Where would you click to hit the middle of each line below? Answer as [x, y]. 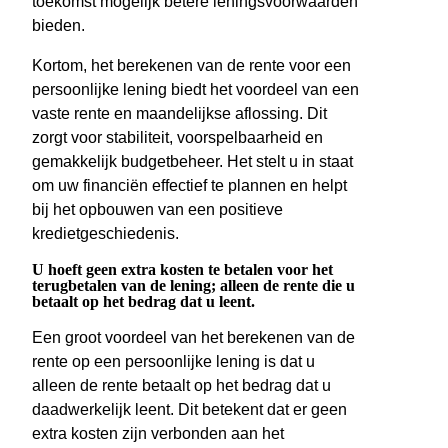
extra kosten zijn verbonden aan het [158, 434]
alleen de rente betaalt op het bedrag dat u [181, 386]
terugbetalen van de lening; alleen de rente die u [193, 286]
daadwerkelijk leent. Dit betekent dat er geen [189, 410]
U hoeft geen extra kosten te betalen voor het [182, 270]
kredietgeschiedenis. [105, 234]
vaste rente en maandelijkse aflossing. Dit [179, 114]
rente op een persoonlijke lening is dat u [173, 362]
